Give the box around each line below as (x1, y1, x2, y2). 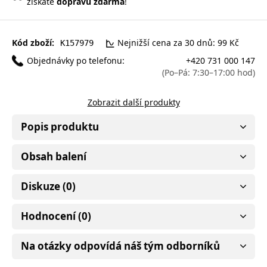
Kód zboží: (12, 36, 54, 48)
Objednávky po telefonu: (27, 54, 125, 66)
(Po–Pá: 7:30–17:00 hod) (162, 66, 255, 78)
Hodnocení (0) (21, 209, 91, 223)
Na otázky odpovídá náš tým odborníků (21, 238, 220, 253)
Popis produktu (21, 119, 99, 133)
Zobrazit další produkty (87, 96, 180, 108)
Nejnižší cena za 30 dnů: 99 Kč (117, 36, 239, 48)
